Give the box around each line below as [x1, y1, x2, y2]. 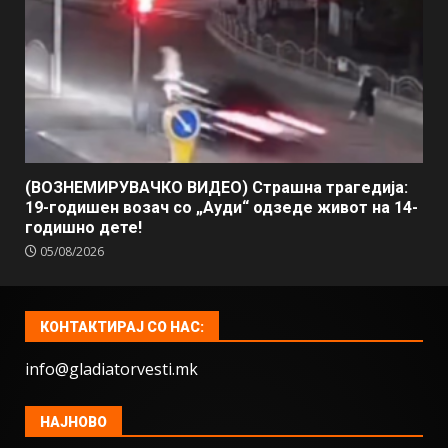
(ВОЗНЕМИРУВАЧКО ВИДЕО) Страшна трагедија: [25, 178, 408, 198]
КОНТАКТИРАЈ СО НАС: [40, 319, 204, 336]
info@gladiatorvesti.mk [25, 358, 198, 381]
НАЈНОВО [40, 414, 107, 431]
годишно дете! [25, 218, 142, 238]
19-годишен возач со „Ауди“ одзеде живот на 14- [25, 198, 418, 218]
